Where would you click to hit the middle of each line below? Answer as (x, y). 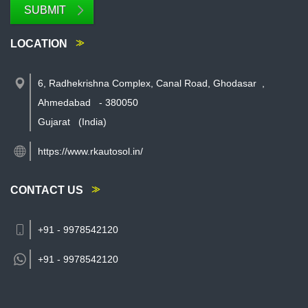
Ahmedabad (64, 102)
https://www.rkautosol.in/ (90, 151)
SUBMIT (45, 10)
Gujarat (54, 122)
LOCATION (39, 44)
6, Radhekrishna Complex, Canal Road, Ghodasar (147, 83)
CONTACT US (47, 190)
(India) (92, 122)
